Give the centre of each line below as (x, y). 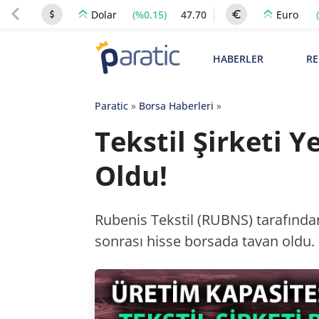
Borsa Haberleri (176, 106)
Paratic (111, 106)
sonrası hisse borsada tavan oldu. (204, 241)
